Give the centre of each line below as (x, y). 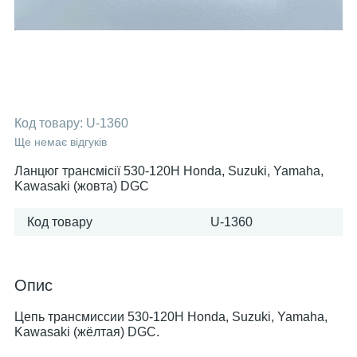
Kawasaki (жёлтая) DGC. (87, 332)
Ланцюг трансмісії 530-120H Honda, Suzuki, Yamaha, (169, 171)
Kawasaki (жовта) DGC (82, 186)
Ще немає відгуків (61, 142)
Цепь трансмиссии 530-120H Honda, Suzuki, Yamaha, (171, 317)
